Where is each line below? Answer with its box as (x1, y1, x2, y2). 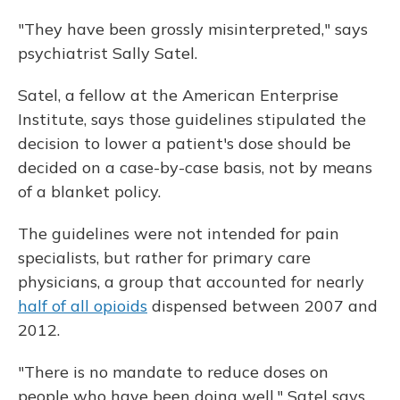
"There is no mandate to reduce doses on (18, 362, 329, 383)
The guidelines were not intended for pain (18, 223, 339, 245)
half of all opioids (18, 296, 147, 317)
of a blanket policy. (18, 181, 161, 203)
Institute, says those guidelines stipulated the (18, 109, 366, 130)
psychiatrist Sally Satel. (18, 43, 197, 64)
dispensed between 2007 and (147, 296, 378, 317)
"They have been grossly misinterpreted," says (18, 19, 368, 40)
